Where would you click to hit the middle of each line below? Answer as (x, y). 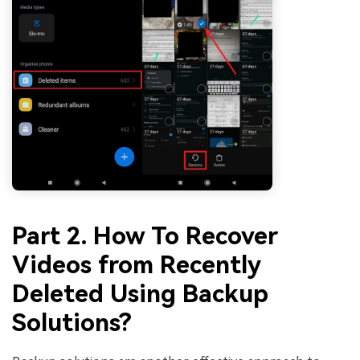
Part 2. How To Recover (145, 235)
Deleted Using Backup (140, 293)
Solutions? (72, 322)
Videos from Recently (137, 264)
